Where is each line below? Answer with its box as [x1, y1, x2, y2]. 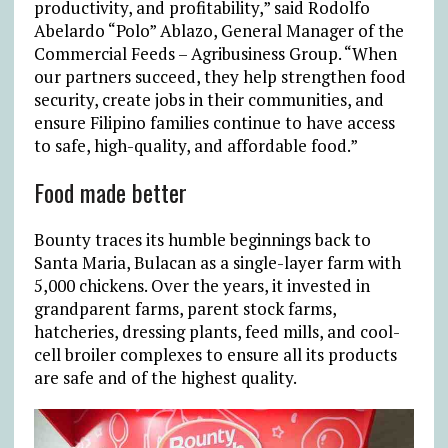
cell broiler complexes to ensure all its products [33, 343, 397, 367]
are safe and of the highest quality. [33, 366, 297, 390]
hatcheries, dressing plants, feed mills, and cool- [33, 320, 400, 344]
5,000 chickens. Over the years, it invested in [33, 274, 370, 298]
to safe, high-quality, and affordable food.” [33, 134, 361, 158]
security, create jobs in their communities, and [33, 88, 384, 112]
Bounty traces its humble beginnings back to [33, 228, 371, 252]
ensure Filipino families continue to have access [33, 111, 395, 135]
